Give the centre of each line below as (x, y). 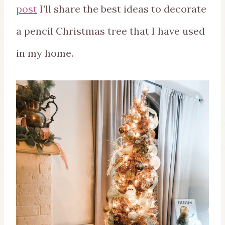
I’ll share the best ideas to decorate (122, 9)
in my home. (45, 53)
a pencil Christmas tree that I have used (110, 31)
